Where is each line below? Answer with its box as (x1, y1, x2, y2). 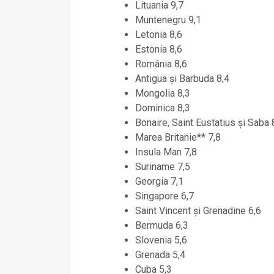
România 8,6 (135, 57, 187, 70)
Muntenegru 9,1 (135, 13, 201, 26)
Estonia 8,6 (135, 43, 182, 55)
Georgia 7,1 (135, 175, 183, 187)
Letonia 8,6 (135, 28, 182, 40)
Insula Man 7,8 (135, 146, 197, 158)
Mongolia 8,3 (135, 87, 190, 99)
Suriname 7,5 (135, 160, 190, 172)
